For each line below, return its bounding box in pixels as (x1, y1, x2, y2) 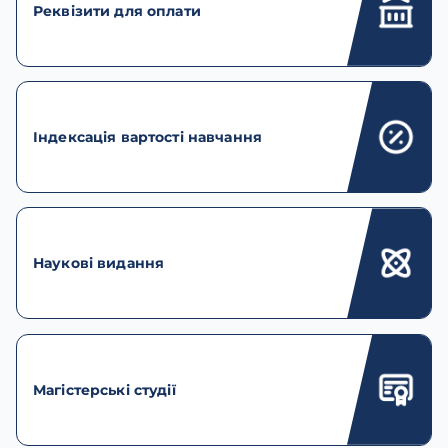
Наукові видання (33, 254, 165, 273)
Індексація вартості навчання (33, 128, 263, 147)
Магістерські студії (33, 380, 176, 399)
